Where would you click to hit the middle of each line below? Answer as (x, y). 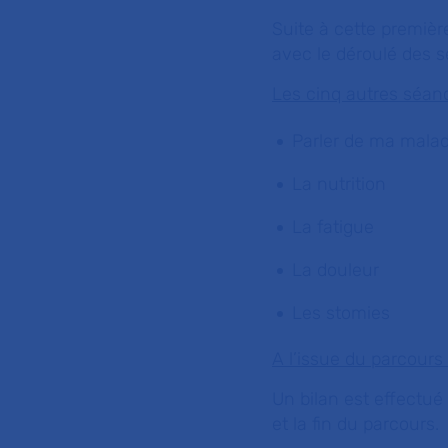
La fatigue (333, 227)
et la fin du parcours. (355, 424)
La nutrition (339, 184)
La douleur (335, 270)
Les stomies (341, 313)
